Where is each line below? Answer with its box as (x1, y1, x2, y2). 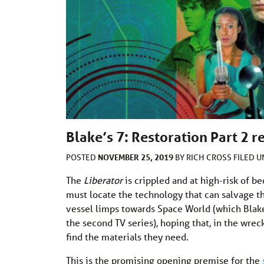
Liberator (84, 173, 123, 186)
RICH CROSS (186, 151, 233, 163)
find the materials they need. (66, 230, 189, 243)
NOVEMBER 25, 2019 (98, 151, 173, 163)
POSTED (66, 151, 98, 163)
